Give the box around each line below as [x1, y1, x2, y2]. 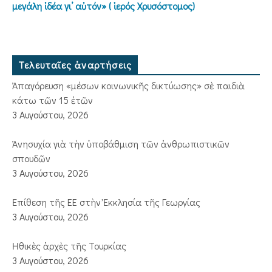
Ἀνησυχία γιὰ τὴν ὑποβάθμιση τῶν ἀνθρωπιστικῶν [12, 137, 229, 150]
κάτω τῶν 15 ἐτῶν [12, 93, 93, 106]
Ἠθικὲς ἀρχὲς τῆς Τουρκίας [12, 239, 126, 252]
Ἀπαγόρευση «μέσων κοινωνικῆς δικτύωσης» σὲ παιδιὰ [12, 79, 245, 92]
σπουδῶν [12, 152, 50, 165]
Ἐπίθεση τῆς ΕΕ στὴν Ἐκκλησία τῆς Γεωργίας [12, 195, 200, 208]
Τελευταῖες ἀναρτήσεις [18, 58, 132, 71]
